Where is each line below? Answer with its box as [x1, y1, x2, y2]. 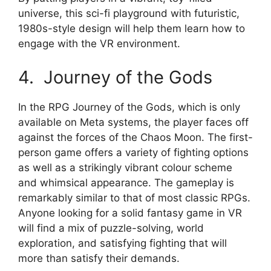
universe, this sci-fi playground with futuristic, [18, 7, 240, 20]
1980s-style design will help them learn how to [18, 22, 245, 35]
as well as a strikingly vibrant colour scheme [18, 161, 232, 174]
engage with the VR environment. [18, 38, 180, 50]
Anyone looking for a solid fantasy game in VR [18, 206, 242, 219]
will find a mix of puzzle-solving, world [18, 221, 204, 234]
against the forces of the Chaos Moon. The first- [18, 131, 253, 143]
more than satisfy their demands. [18, 252, 180, 264]
